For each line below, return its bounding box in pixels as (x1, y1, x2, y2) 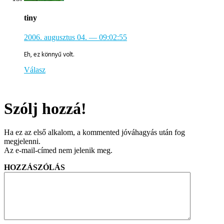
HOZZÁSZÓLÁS (4, 163, 65, 172)
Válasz (24, 65, 45, 74)
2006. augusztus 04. (24, 33, 87, 42)
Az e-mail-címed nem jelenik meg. (4, 146, 112, 155)
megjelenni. (4, 137, 40, 146)
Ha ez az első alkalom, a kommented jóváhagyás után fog (4, 128, 185, 137)
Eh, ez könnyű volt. (24, 50, 74, 59)
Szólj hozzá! (4, 99, 86, 118)
